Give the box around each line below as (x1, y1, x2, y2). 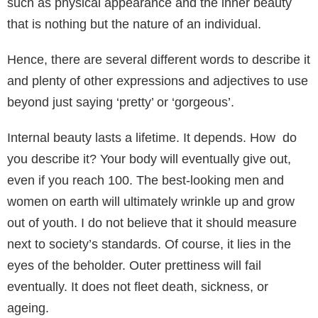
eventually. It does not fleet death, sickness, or (7, 279, 268, 294)
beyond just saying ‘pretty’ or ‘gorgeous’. (7, 94, 234, 109)
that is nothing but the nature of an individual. (7, 16, 261, 31)
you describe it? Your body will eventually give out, (7, 151, 291, 166)
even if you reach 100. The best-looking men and (7, 172, 284, 187)
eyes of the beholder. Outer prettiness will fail (7, 258, 261, 273)
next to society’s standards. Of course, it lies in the (7, 236, 291, 251)
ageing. (7, 300, 49, 315)
